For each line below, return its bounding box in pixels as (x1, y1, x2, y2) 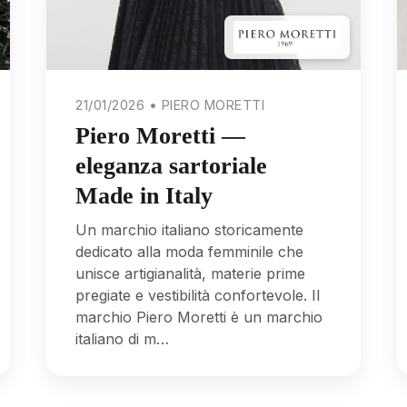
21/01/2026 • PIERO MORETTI (75, 97, 265, 114)
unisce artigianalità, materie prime (75, 264, 306, 283)
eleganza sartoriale (75, 152, 268, 179)
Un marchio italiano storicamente (75, 221, 304, 240)
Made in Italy (75, 182, 213, 209)
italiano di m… (75, 330, 170, 349)
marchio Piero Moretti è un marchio (75, 308, 323, 327)
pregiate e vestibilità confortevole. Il (75, 286, 321, 305)
